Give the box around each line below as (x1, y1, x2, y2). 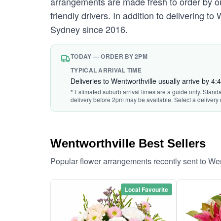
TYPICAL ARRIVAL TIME (71, 66, 142, 74)
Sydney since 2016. (50, 23, 128, 36)
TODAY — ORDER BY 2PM (71, 52, 147, 61)
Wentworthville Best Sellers (50, 137, 206, 150)
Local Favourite (125, 185, 168, 194)
